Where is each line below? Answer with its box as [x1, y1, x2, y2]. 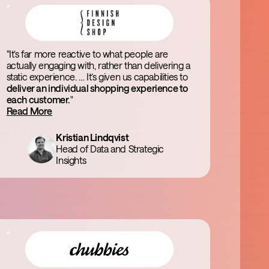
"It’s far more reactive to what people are [6, 48, 168, 59]
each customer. [6, 94, 71, 105]
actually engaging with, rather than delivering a [6, 59, 190, 71]
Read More [6, 105, 53, 116]
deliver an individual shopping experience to [6, 82, 189, 94]
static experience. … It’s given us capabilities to [6, 71, 188, 82]
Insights [56, 154, 86, 166]
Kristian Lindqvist [56, 131, 129, 143]
